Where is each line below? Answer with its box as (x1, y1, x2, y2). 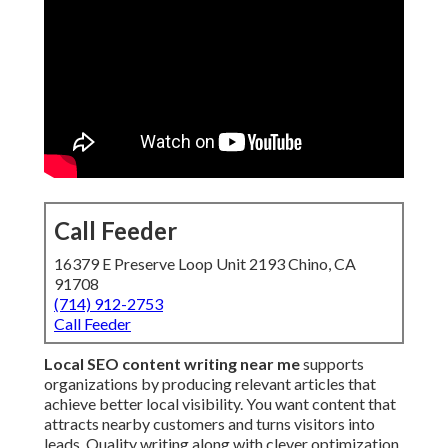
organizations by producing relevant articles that (44, 374, 376, 394)
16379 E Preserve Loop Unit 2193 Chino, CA (54, 254, 356, 274)
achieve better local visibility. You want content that (44, 394, 396, 414)
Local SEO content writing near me (44, 354, 300, 374)
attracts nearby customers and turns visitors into (44, 414, 375, 434)
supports (300, 354, 364, 374)
